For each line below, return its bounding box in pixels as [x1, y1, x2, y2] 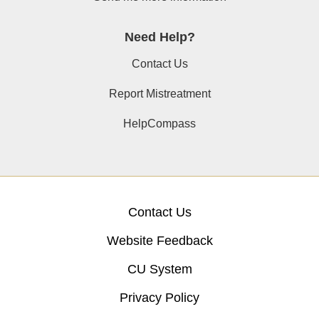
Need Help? [124, 30, 195, 45]
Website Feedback [106, 234, 213, 249]
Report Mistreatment [108, 88, 211, 100]
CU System [127, 262, 192, 277]
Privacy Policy [120, 291, 199, 305]
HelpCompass [123, 117, 196, 130]
